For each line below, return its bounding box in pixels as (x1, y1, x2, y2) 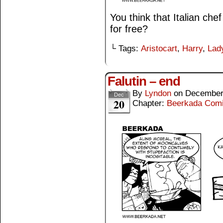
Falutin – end (108, 74, 180, 89)
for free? (110, 23, 148, 35)
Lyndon (145, 89, 171, 99)
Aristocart (141, 44, 177, 54)
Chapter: (132, 99, 167, 109)
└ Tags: (110, 44, 141, 54)
